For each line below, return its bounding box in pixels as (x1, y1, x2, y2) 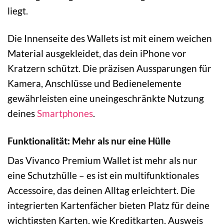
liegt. (7, 4, 28, 16)
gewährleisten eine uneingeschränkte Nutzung (7, 92, 204, 104)
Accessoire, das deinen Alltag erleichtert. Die (7, 184, 195, 196)
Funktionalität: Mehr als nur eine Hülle (7, 134, 170, 146)
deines (7, 107, 37, 119)
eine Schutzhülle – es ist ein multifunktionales (7, 169, 199, 181)
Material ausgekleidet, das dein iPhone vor (7, 47, 186, 59)
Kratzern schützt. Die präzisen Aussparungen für (7, 62, 211, 74)
